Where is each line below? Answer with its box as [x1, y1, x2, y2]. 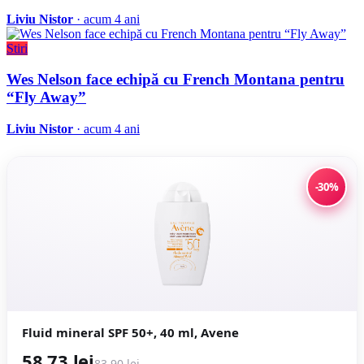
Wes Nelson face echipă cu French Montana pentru [6, 71, 344, 89]
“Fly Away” [6, 89, 86, 106]
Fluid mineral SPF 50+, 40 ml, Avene [22, 324, 239, 341]
